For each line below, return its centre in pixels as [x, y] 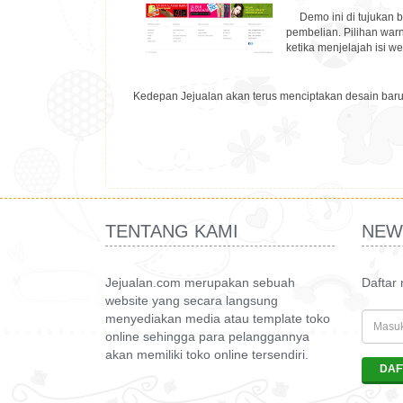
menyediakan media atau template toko [218, 318]
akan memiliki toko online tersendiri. [207, 354]
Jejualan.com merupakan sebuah [200, 282]
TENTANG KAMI [172, 231]
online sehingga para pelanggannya [207, 336]
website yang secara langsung [192, 300]
